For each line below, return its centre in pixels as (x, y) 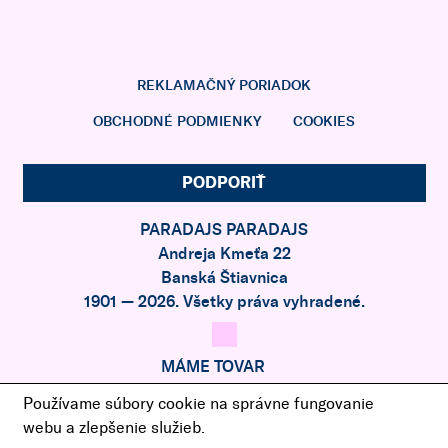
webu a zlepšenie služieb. (113, 427)
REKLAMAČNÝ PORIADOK (224, 86)
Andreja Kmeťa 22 (224, 254)
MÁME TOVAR (212, 367)
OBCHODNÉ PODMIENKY (177, 122)
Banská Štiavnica (224, 278)
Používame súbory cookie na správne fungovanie (198, 403)
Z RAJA (213, 391)
